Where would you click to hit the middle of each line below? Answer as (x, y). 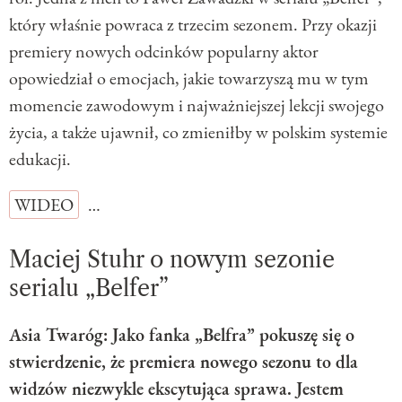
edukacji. (40, 158)
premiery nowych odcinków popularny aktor (164, 51)
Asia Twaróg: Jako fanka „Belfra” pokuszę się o (182, 334)
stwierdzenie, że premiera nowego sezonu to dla (184, 361)
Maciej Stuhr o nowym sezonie (172, 259)
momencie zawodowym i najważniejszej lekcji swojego (197, 105)
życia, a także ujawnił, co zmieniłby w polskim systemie (198, 131)
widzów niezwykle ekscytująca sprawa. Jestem (176, 388)
